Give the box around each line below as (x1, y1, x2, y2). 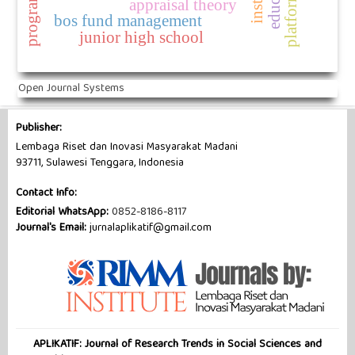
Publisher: (15, 119, 62, 139)
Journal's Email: (15, 219, 86, 239)
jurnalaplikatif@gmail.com (86, 219, 212, 239)
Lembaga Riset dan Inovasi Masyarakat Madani (15, 138, 238, 158)
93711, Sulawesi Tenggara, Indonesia (15, 154, 184, 174)
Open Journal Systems (17, 78, 124, 98)
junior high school (78, 27, 204, 47)
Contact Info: (15, 184, 77, 204)
